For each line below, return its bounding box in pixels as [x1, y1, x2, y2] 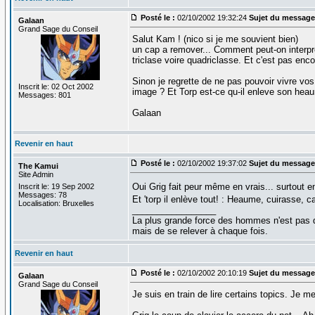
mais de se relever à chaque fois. [131, 225, 268, 236]
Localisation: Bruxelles [18, 198, 94, 207]
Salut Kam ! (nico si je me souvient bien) [131, 33, 298, 44]
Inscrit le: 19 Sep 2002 [18, 181, 94, 191]
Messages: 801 [18, 90, 71, 99]
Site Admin [18, 169, 53, 179]
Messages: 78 [18, 190, 67, 199]
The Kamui [18, 161, 58, 170]
